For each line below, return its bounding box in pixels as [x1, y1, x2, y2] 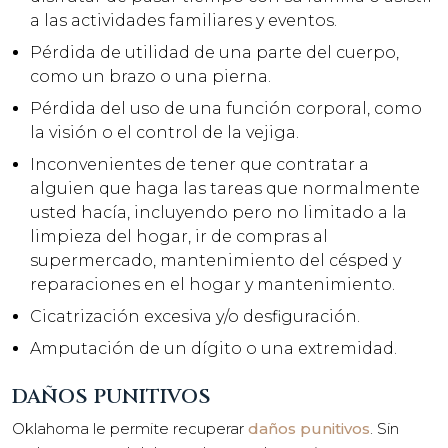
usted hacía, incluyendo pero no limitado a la [30, 202, 407, 222]
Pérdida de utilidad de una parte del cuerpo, [30, 42, 399, 62]
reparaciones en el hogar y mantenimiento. [30, 274, 395, 294]
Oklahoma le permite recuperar [12, 418, 248, 438]
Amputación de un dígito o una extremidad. [30, 338, 397, 358]
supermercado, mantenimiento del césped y [30, 250, 401, 270]
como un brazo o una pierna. [30, 66, 271, 86]
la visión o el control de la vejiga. [30, 122, 299, 142]
